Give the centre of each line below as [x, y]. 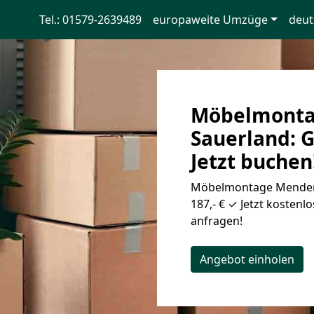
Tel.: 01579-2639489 [90, 20]
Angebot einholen [247, 259]
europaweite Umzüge [210, 20]
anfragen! [217, 221]
